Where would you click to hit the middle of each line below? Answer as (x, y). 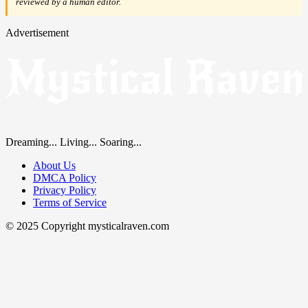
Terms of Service (70, 203)
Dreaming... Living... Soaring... (74, 142)
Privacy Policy (65, 190)
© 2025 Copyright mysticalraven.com (87, 226)
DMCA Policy (65, 178)
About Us (54, 166)
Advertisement (37, 33)
